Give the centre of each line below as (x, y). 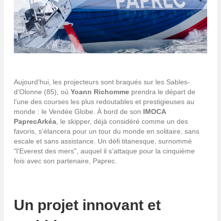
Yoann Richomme (100, 92)
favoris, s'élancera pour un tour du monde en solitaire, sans (107, 131)
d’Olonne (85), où (42, 92)
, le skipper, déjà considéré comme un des (122, 122)
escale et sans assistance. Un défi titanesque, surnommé (103, 141)
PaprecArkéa (35, 122)
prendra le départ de (162, 92)
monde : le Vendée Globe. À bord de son (78, 112)
